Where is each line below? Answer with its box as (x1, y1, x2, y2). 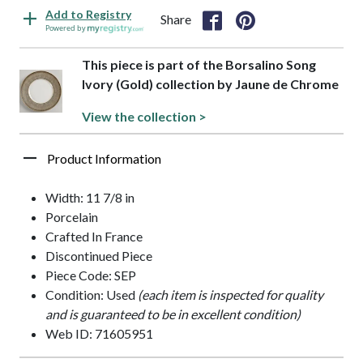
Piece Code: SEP (45, 267, 136, 284)
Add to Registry (45, 7, 131, 22)
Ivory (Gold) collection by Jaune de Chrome (82, 76, 340, 92)
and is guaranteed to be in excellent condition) (45, 306, 301, 322)
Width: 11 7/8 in (45, 190, 135, 206)
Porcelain (45, 209, 98, 225)
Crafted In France (45, 228, 143, 245)
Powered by (45, 23, 88, 34)
